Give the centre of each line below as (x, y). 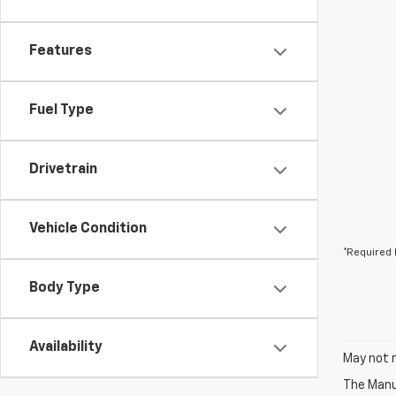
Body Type (65, 288)
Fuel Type (61, 110)
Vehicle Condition (88, 229)
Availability (66, 347)
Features (61, 51)
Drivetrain (63, 170)
